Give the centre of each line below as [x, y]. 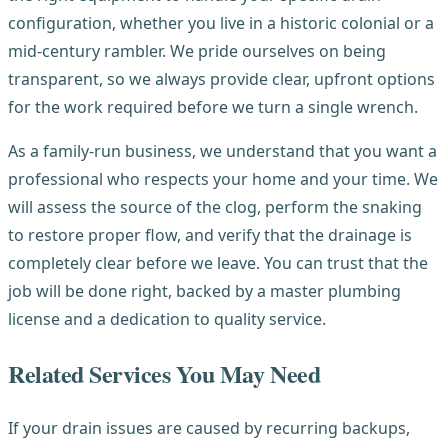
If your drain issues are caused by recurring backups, [209, 428]
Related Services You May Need [164, 373]
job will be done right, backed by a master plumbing [204, 290]
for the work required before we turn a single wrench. [213, 106]
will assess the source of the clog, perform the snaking [215, 206]
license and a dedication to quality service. [167, 318]
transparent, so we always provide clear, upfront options [221, 78]
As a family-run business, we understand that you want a [222, 150]
